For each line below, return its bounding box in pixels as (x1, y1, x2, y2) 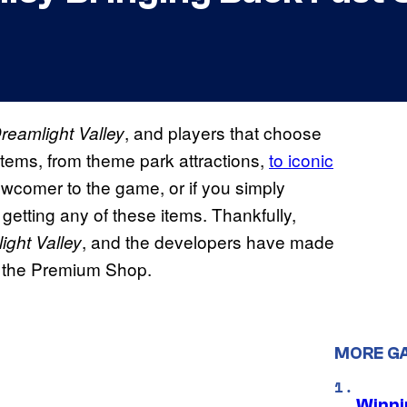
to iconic (269, 147, 333, 173)
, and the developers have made (82, 229, 334, 254)
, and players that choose (124, 120, 322, 145)
